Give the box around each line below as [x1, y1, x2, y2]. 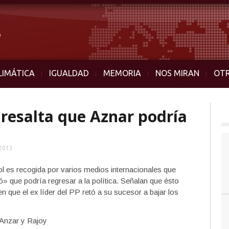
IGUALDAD [49, 68, 89, 78]
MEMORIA [103, 68, 141, 78]
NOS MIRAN [155, 68, 199, 78]
